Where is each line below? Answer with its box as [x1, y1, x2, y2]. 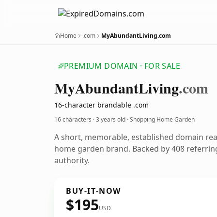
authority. [54, 155, 90, 166]
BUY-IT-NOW [66, 186, 121, 196]
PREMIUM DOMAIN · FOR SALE [64, 61, 180, 71]
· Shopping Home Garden [125, 115, 195, 124]
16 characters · [54, 115, 96, 124]
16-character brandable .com [54, 100, 149, 109]
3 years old [96, 115, 125, 124]
